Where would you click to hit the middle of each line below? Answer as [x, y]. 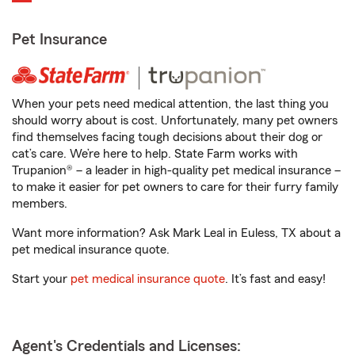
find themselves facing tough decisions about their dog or [167, 137]
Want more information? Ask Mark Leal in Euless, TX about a [176, 233]
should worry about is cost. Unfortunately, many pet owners [175, 120]
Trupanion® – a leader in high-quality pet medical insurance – [176, 170]
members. [40, 204]
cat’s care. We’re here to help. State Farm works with [155, 154]
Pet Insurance [59, 40]
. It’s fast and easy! [275, 279]
